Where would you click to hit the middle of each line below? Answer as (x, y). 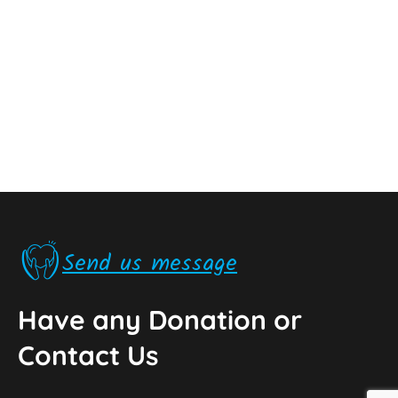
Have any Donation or (160, 320)
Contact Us (88, 355)
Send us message (150, 263)
